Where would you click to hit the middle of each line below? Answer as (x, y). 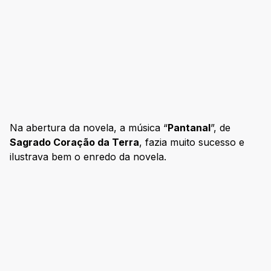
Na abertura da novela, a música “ (89, 128)
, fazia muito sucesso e (192, 142)
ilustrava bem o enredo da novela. (88, 157)
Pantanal (189, 128)
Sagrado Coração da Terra (74, 142)
